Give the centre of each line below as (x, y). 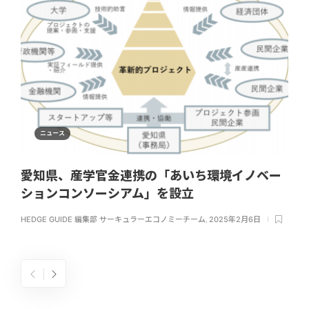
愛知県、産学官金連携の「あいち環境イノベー (151, 175)
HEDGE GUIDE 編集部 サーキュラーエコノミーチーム (113, 219)
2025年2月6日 (235, 219)
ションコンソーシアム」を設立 (109, 193)
